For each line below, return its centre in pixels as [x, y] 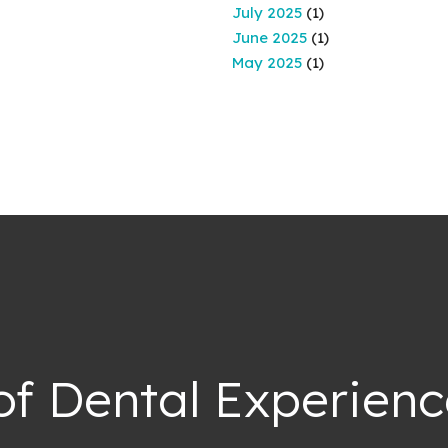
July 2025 [266, 12]
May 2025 [266, 62]
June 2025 [269, 37]
